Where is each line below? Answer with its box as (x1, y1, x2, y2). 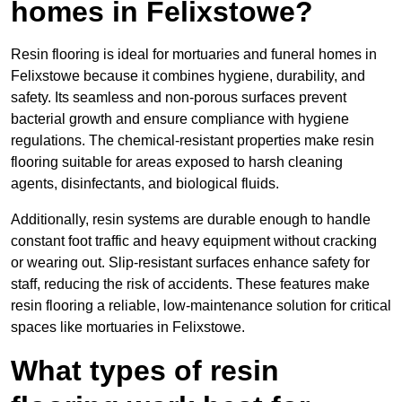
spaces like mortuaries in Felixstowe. (11, 319, 245, 336)
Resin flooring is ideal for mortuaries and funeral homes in (11, 47, 377, 63)
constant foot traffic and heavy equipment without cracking (11, 233, 377, 249)
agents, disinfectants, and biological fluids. (11, 176, 279, 192)
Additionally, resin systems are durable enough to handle (11, 212, 371, 228)
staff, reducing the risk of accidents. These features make (11, 276, 370, 293)
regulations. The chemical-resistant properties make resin (11, 133, 374, 149)
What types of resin (11, 354, 279, 388)
